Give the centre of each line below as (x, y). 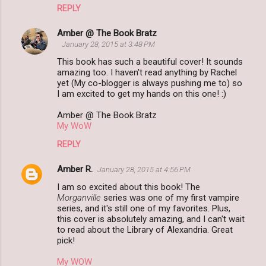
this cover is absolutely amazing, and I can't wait (151, 219)
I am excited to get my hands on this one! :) (142, 94)
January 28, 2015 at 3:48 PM (108, 45)
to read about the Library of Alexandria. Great (145, 230)
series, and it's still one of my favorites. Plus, (144, 209)
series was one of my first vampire (170, 198)
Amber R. (75, 170)
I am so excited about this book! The (129, 187)
